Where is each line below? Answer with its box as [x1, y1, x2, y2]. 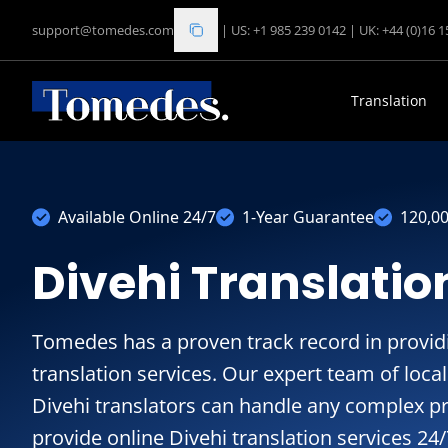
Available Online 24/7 [58, 206, 216, 228]
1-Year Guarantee [242, 206, 374, 228]
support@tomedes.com [32, 21, 174, 39]
